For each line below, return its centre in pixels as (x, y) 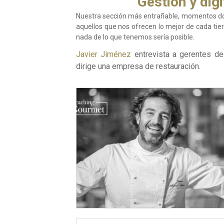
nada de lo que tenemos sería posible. (135, 37)
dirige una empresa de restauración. (138, 66)
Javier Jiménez (104, 54)
